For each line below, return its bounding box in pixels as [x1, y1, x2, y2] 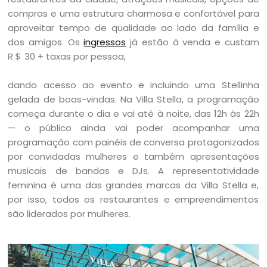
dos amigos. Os [8, 36, 84, 48]
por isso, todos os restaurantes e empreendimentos [8, 193, 259, 206]
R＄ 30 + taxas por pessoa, [8, 50, 126, 63]
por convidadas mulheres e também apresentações [8, 150, 259, 163]
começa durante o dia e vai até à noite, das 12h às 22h [8, 107, 259, 120]
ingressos [83, 36, 126, 48]
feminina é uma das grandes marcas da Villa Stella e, [8, 179, 259, 191]
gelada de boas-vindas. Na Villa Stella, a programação [8, 93, 259, 105]
